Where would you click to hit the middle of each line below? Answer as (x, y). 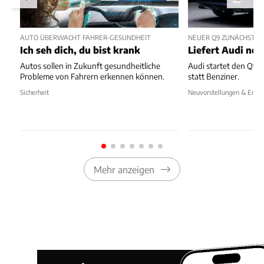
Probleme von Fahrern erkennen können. (92, 77)
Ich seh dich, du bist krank (80, 50)
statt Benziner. (214, 77)
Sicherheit (34, 92)
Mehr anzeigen (124, 169)
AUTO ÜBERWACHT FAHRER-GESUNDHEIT (85, 37)
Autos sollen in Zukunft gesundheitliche (90, 66)
